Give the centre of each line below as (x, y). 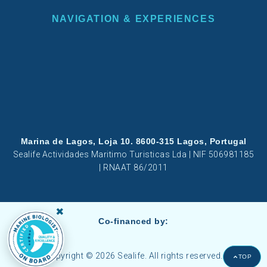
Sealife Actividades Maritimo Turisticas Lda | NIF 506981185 (133, 154)
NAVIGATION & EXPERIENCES (133, 18)
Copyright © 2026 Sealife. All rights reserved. (133, 256)
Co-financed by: (133, 221)
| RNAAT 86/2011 (133, 167)
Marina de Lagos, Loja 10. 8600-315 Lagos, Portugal (133, 141)
